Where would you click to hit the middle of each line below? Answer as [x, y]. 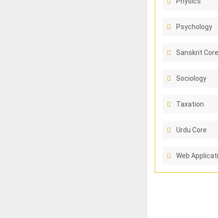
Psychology [194, 27]
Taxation [190, 104]
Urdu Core [191, 130]
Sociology [191, 78]
